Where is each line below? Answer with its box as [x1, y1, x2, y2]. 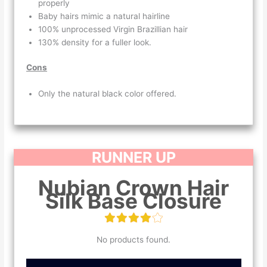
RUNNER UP [91, 148, 176, 166]
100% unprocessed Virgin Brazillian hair [38, 24, 191, 34]
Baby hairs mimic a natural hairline [38, 11, 173, 21]
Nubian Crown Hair [38, 175, 229, 200]
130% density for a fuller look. [38, 37, 152, 47]
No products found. [97, 234, 170, 244]
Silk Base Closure [45, 188, 222, 213]
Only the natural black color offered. [38, 89, 179, 99]
